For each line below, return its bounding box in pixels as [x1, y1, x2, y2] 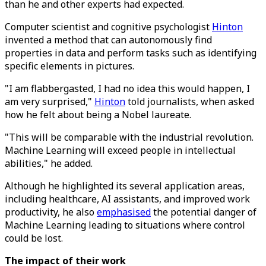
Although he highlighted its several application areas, [5, 179, 245, 192]
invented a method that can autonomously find [5, 33, 212, 46]
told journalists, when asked [125, 95, 254, 108]
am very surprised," [5, 95, 94, 108]
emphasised [97, 205, 151, 218]
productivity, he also [5, 205, 97, 218]
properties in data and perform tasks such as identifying [5, 46, 256, 59]
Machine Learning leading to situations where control [5, 218, 245, 232]
